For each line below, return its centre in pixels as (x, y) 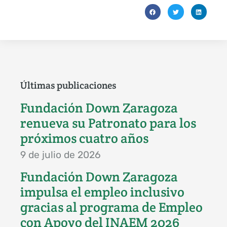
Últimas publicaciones (68, 85)
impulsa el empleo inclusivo (102, 192)
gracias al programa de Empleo (111, 207)
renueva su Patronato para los (108, 123)
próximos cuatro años (84, 139)
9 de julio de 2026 (61, 155)
